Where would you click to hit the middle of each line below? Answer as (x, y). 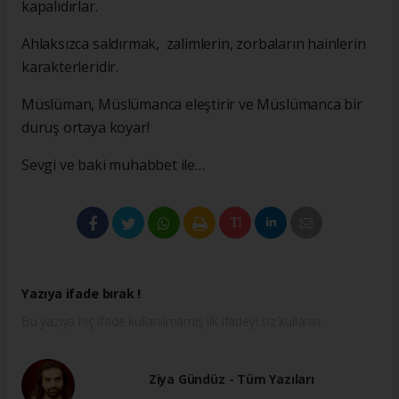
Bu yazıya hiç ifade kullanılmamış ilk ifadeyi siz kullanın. (172, 322)
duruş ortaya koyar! (85, 128)
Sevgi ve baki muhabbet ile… (113, 165)
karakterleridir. (72, 67)
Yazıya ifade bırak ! (81, 294)
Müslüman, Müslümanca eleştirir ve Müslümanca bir (192, 105)
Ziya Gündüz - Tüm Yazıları (231, 379)
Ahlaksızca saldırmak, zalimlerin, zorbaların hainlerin (194, 44)
